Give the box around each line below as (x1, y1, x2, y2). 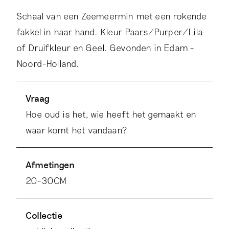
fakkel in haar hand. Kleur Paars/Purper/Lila (16, 26, 203, 38)
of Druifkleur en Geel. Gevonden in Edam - (16, 42, 194, 54)
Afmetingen (26, 159, 75, 171)
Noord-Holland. (16, 58, 80, 70)
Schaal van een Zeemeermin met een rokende (16, 10, 207, 22)
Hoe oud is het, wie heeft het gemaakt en (26, 108, 197, 120)
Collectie (26, 210, 63, 221)
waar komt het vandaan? (26, 124, 127, 136)
